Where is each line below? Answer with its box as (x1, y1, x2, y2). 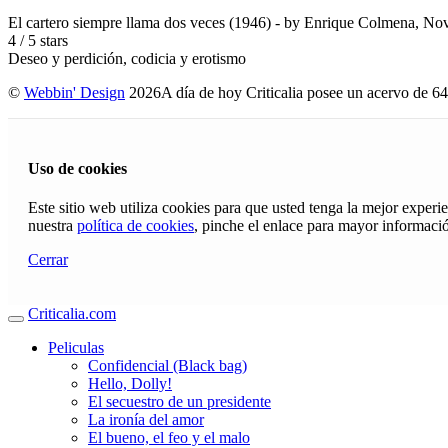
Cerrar (28, 251, 68, 269)
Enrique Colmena (304, 13, 415, 31)
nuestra (28, 217, 77, 235)
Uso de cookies (28, 160, 127, 178)
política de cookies (77, 217, 194, 235)
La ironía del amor (88, 411, 204, 429)
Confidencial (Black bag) (88, 357, 247, 375)
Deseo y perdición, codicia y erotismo (8, 49, 246, 67)
